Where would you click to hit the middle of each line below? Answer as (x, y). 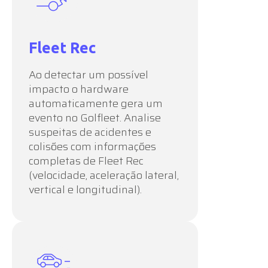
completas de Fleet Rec (86, 161)
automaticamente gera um (96, 103)
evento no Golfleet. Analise (95, 118)
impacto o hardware (79, 89)
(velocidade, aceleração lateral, (104, 175)
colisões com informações (92, 146)
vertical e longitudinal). (85, 189)
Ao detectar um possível (89, 74)
